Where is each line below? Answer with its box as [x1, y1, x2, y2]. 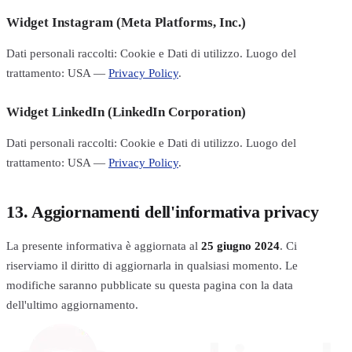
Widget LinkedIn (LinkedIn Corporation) [6, 104, 246, 119]
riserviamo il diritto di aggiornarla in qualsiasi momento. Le [6, 258, 298, 272]
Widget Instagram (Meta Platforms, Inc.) [6, 14, 246, 30]
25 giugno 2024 [201, 238, 280, 252]
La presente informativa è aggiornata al [6, 238, 201, 252]
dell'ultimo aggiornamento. [6, 297, 138, 311]
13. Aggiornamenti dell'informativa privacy [6, 201, 319, 222]
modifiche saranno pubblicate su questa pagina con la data [6, 277, 293, 291]
